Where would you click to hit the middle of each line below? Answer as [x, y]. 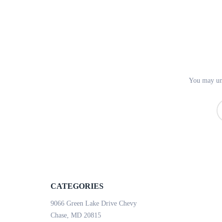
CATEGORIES [77, 186]
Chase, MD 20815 [76, 215]
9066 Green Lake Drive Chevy [94, 203]
